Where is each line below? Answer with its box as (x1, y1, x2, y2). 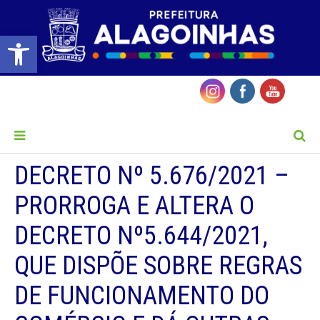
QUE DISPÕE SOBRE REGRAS (14, 251, 302, 281)
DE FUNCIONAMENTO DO (14, 281, 269, 311)
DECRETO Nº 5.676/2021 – (14, 161, 289, 191)
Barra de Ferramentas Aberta (6, 29, 74, 55)
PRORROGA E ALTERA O (14, 191, 254, 221)
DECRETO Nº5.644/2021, (14, 221, 268, 251)
